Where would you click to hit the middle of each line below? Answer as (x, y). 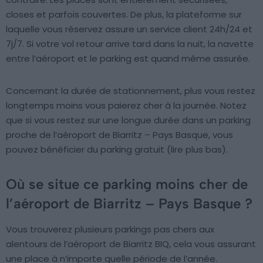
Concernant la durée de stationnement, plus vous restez (131, 91)
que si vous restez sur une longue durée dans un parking (128, 120)
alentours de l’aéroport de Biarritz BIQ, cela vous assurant (131, 244)
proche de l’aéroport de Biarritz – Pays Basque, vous (119, 135)
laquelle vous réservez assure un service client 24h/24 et (129, 29)
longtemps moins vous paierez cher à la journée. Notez (126, 106)
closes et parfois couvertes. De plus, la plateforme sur (124, 15)
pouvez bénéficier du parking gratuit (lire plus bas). (117, 150)
